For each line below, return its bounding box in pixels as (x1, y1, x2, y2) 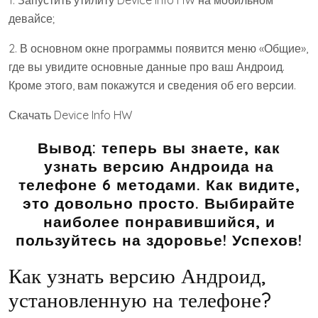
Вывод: (38, 138, 97, 157)
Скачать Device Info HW (9, 107, 132, 122)
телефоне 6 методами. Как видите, (18, 175, 300, 194)
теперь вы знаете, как (97, 138, 280, 157)
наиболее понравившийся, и (43, 212, 275, 231)
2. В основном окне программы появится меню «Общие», (9, 40, 308, 55)
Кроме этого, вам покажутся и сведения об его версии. (9, 77, 296, 92)
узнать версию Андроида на (44, 156, 274, 175)
